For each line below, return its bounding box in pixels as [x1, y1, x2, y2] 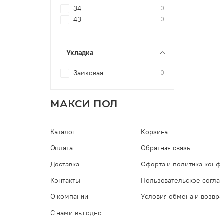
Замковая [73, 68, 104, 77]
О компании [50, 192, 88, 201]
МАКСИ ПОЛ [50, 98, 118, 110]
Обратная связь [141, 143, 190, 153]
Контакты [50, 176, 80, 185]
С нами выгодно [50, 208, 102, 218]
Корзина [141, 127, 168, 137]
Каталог [50, 127, 75, 137]
